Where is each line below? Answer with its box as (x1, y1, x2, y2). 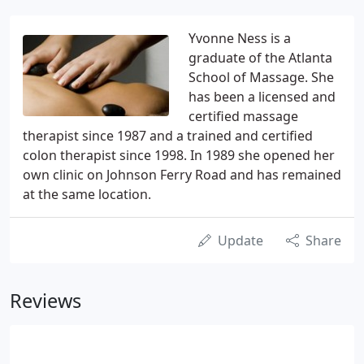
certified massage (188, 107, 298, 125)
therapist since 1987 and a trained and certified (23, 127, 313, 145)
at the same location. (23, 185, 151, 203)
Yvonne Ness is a (188, 29, 291, 47)
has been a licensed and (188, 88, 336, 106)
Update (218, 232, 263, 249)
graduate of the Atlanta (188, 49, 332, 67)
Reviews (10, 288, 81, 314)
